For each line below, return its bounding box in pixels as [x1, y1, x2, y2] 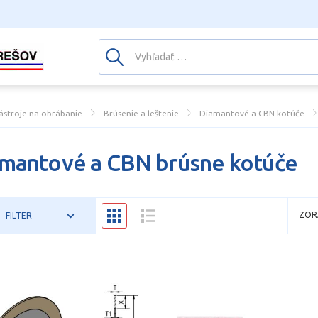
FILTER [4, 211, 33, 220]
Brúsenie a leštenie [103, 109, 179, 118]
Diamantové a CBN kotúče [199, 109, 305, 118]
